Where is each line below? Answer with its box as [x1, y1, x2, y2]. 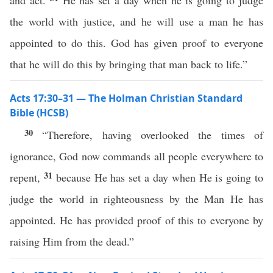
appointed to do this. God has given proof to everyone [10, 35, 263, 50]
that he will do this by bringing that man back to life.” [10, 57, 251, 71]
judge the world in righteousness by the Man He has [10, 191, 263, 206]
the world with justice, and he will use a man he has [10, 14, 263, 29]
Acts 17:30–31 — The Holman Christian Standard [10, 91, 243, 105]
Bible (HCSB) [10, 106, 68, 119]
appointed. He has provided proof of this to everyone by [10, 213, 263, 227]
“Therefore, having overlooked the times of [42, 127, 264, 142]
